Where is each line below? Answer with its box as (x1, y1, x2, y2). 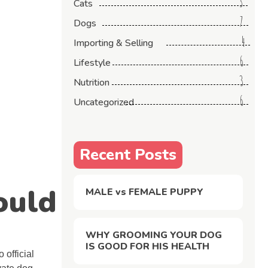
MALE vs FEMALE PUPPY (86, 185, 204, 199)
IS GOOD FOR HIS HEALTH (86, 239, 210, 253)
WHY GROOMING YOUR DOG (86, 228, 223, 242)
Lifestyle (74, 56, 111, 69)
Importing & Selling (74, 36, 154, 50)
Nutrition (74, 75, 110, 89)
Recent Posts (80, 144, 177, 165)
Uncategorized (74, 95, 135, 109)
